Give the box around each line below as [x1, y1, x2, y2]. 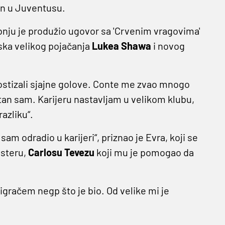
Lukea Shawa [91, 40, 153, 52]
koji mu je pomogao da [96, 146, 194, 159]
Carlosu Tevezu [28, 146, 96, 159]
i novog [153, 40, 185, 52]
